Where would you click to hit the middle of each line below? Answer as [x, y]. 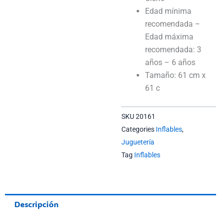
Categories [138, 130]
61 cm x [192, 75]
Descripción [37, 204]
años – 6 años [170, 63]
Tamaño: [161, 75]
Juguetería [138, 143]
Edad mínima [168, 11]
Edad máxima [169, 37]
